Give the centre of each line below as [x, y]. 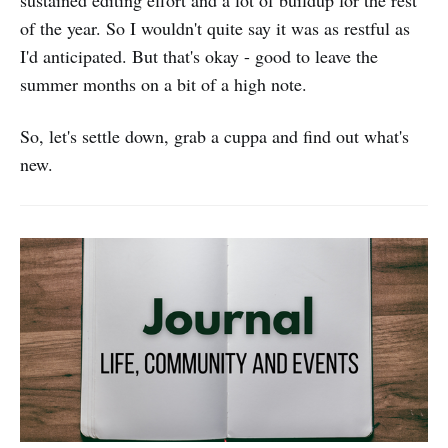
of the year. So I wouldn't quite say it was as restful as [215, 28]
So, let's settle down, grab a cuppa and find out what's [214, 136]
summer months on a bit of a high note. [163, 84]
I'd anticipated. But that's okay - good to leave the [199, 56]
